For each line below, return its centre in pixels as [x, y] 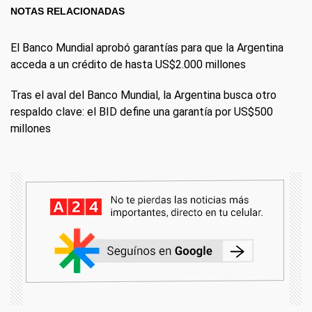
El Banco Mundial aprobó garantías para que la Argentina [147, 48]
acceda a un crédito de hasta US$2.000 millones [128, 65]
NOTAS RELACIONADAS [68, 11]
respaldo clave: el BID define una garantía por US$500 [142, 112]
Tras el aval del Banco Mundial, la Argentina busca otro [143, 95]
